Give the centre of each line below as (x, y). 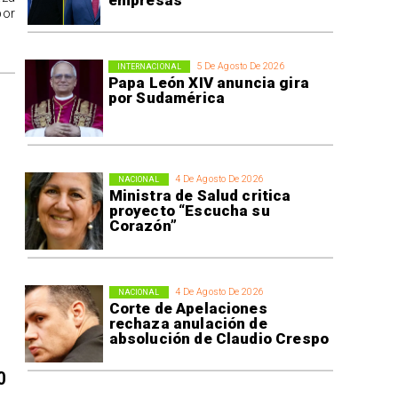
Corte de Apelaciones (188, 309)
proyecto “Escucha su (189, 211)
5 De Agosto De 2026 (240, 67)
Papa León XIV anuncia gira (208, 83)
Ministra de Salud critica (200, 196)
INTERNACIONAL (149, 66)
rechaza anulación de (188, 324)
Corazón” (143, 226)
